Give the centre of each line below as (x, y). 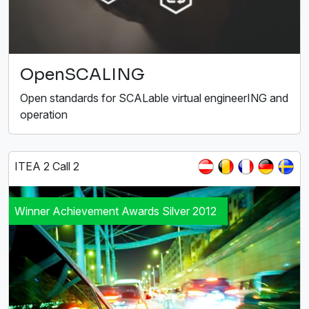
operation (44, 115)
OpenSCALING (82, 75)
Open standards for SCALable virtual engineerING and (154, 98)
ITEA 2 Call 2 (47, 167)
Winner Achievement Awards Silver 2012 (116, 211)
